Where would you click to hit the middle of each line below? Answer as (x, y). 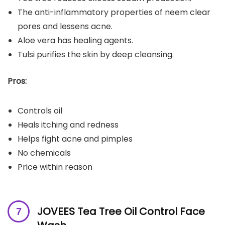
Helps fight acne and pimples (75, 139)
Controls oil (40, 110)
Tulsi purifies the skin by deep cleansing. (96, 54)
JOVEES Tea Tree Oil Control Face (121, 211)
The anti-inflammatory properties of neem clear (114, 12)
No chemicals (44, 153)
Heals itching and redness (68, 125)
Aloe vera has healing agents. (75, 40)
